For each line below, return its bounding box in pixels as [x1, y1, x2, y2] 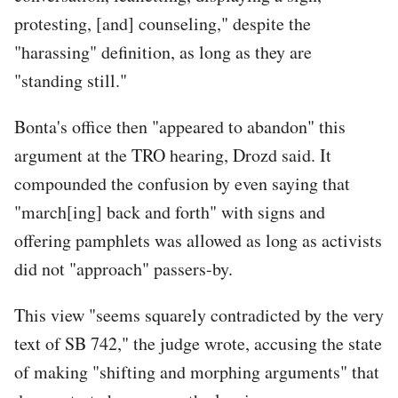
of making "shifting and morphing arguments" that [14, 359, 379, 384]
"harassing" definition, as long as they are [14, 39, 312, 64]
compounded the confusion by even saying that [14, 171, 350, 195]
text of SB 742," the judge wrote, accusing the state [14, 330, 382, 355]
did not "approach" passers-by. [14, 256, 239, 281]
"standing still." [14, 68, 133, 92]
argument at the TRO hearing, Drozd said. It [14, 142, 331, 167]
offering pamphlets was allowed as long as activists [14, 227, 382, 252]
